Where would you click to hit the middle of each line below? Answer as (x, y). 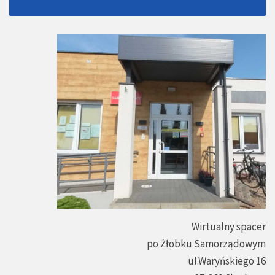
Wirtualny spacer (229, 227)
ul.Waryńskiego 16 (227, 261)
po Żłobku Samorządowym (206, 244)
